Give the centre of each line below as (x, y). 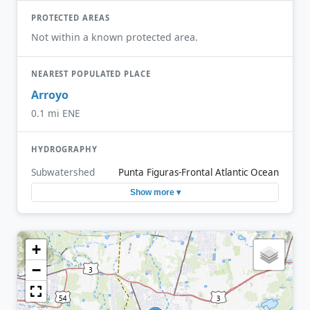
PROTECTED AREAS (71, 17)
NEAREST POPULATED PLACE (91, 74)
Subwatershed (63, 172)
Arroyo (50, 94)
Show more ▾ (155, 193)
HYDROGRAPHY (64, 149)
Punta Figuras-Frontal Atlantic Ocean (199, 172)
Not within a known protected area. (115, 37)
